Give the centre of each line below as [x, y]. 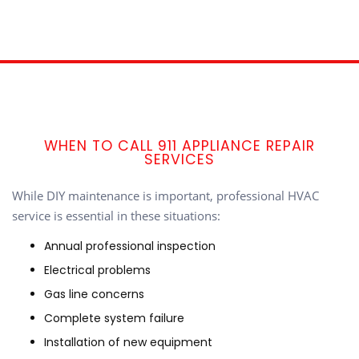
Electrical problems [97, 270]
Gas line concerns [94, 294]
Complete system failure [114, 319]
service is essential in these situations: [116, 216]
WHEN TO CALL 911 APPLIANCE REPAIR [179, 146]
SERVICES [179, 160]
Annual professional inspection [130, 246]
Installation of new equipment [128, 343]
